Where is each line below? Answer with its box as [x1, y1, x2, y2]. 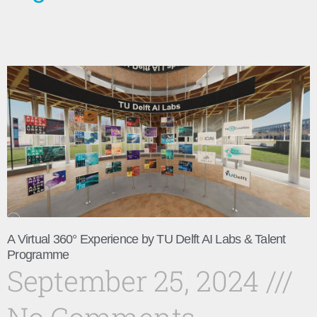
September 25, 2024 [7, 262, 266, 299]
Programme [7, 248, 69, 262]
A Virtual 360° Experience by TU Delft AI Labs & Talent [7, 232, 286, 246]
